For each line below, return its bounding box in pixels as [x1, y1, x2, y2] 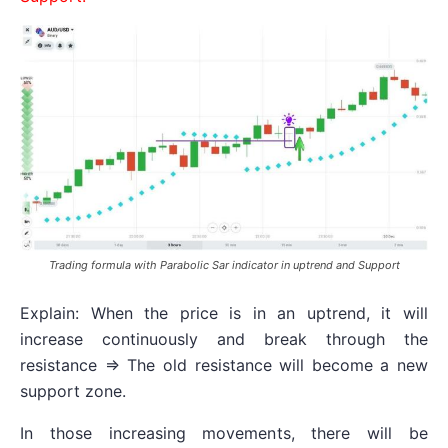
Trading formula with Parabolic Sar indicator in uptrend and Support [48, 257, 400, 272]
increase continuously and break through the [20, 328, 428, 349]
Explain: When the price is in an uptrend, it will [20, 302, 428, 323]
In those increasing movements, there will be [20, 422, 428, 443]
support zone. [20, 380, 126, 401]
